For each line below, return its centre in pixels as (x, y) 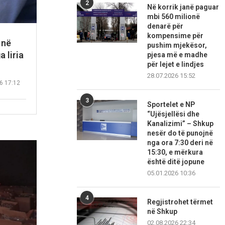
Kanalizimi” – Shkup (181, 124)
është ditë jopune (176, 162)
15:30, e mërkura (175, 152)
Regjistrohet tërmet (180, 202)
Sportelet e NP (171, 105)
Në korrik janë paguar (183, 7)
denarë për (165, 26)
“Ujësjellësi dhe (174, 114)
